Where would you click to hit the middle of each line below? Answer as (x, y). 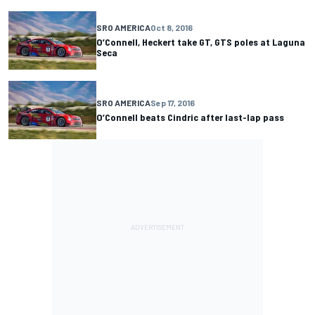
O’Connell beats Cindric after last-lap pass (190, 117)
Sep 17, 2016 (173, 102)
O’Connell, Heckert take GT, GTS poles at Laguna (201, 42)
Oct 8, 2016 (172, 28)
